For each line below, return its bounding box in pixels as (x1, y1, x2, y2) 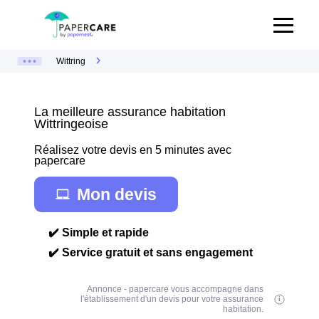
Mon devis (77, 184, 157, 204)
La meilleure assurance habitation (34, 105, 226, 119)
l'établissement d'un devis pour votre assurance (80, 294, 264, 304)
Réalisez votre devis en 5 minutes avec (34, 144, 231, 156)
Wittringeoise (34, 117, 108, 131)
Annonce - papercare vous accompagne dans (87, 284, 264, 294)
